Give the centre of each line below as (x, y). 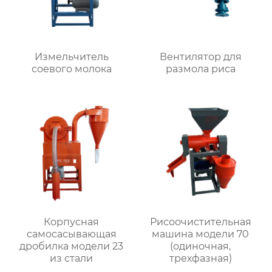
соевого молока (71, 69)
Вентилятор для (200, 56)
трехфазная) (200, 259)
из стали (72, 259)
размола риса (200, 69)
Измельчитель (71, 56)
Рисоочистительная (200, 222)
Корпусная (72, 222)
